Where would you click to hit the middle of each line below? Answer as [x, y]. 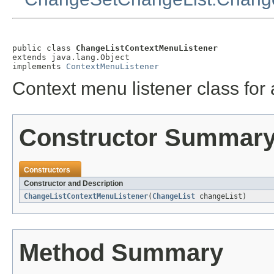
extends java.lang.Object [71, 57]
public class [44, 48]
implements [39, 66]
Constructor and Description [73, 184]
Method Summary [121, 253]
